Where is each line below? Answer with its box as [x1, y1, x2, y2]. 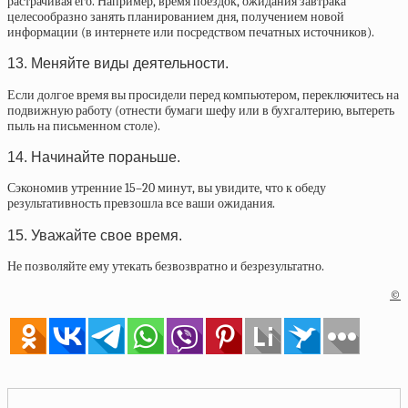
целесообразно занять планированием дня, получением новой [7, 8, 344, 25]
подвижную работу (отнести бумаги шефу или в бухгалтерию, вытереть [7, 102, 394, 118]
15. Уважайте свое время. [7, 226, 182, 243]
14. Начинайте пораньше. [7, 148, 180, 165]
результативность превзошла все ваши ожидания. [7, 196, 275, 212]
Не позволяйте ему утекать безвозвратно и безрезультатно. [7, 259, 324, 275]
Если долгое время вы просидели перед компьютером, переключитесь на [7, 87, 399, 103]
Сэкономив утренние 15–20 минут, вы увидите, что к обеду [7, 180, 326, 197]
